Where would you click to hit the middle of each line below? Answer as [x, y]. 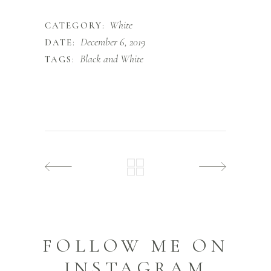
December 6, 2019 [113, 42]
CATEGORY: [75, 26]
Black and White [111, 59]
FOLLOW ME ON [135, 246]
